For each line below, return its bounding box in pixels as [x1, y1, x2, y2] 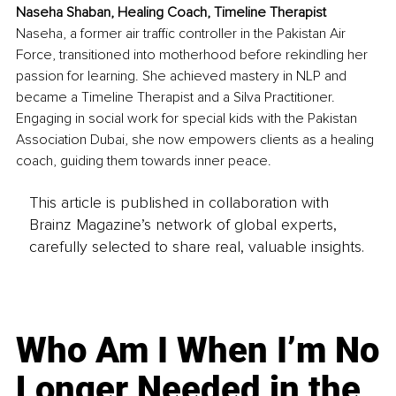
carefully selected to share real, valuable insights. [28, 236, 364, 256]
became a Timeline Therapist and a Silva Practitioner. [16, 88, 339, 107]
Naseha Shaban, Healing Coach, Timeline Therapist [16, 4, 326, 22]
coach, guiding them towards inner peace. [16, 152, 271, 171]
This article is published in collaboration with [28, 192, 329, 212]
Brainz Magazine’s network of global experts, [28, 214, 337, 234]
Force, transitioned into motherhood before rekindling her [16, 46, 371, 65]
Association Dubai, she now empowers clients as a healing [16, 131, 377, 149]
